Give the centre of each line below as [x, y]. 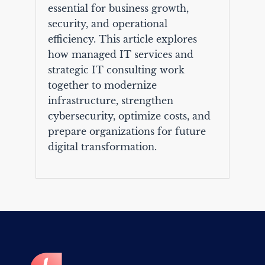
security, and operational [107, 24]
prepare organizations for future [127, 132]
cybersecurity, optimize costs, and [129, 116]
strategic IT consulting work [116, 70]
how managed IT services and [120, 55]
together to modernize [102, 85]
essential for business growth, [118, 9]
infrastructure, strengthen [110, 101]
